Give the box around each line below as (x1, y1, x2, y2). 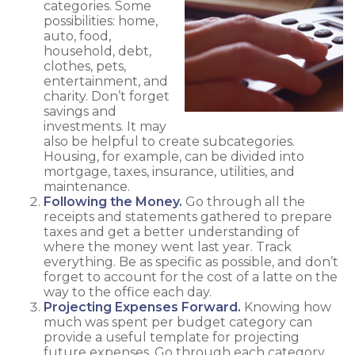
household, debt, (44, 43, 151, 59)
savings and (44, 103, 116, 119)
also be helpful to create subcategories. (44, 133, 295, 149)
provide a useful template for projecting (44, 329, 300, 345)
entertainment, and (44, 73, 168, 89)
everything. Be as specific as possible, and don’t (44, 254, 338, 269)
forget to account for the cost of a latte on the (44, 269, 338, 284)
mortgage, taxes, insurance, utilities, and (44, 163, 295, 179)
